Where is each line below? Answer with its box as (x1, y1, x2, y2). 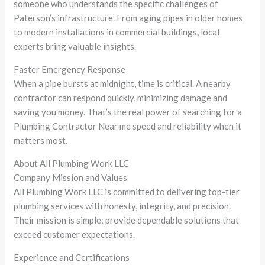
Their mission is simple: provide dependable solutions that (14, 214, 240, 225)
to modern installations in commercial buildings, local (14, 26, 220, 37)
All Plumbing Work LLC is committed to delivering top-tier (14, 186, 240, 197)
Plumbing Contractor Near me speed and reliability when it (14, 120, 242, 131)
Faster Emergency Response (14, 63, 126, 75)
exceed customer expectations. (14, 228, 135, 240)
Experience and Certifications (14, 251, 130, 263)
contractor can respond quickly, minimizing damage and (14, 92, 228, 103)
